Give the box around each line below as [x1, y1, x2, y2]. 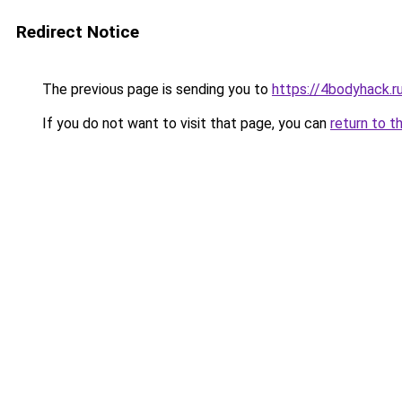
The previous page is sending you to [39, 81, 272, 98]
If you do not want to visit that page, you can [39, 115, 330, 132]
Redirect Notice [16, 22, 139, 42]
